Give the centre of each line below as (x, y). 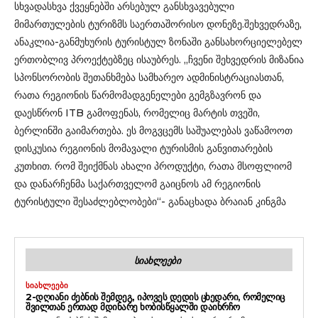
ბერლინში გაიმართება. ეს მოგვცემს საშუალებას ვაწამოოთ (153, 130)
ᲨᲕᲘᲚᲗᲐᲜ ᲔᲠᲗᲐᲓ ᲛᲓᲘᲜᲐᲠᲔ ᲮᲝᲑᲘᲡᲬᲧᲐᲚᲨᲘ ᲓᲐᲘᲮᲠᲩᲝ (133, 306)
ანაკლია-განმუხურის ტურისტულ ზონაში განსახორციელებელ (158, 42)
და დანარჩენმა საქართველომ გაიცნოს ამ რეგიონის (137, 183)
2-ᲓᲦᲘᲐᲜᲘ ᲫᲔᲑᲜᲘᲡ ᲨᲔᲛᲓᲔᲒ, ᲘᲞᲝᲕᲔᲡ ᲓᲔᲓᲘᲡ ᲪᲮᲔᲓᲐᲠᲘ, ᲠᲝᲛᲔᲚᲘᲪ (155, 296)
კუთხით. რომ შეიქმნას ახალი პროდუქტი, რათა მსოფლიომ (153, 166)
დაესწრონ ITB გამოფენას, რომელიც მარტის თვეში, (137, 113)
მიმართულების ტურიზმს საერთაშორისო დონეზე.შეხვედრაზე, (158, 24)
